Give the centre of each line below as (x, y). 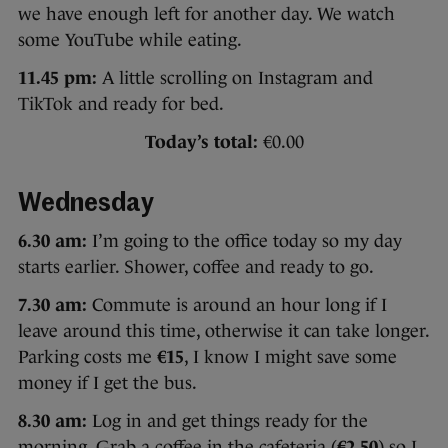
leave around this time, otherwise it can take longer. (223, 330)
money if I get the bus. (107, 382)
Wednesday (86, 204)
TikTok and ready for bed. (121, 103)
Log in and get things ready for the (227, 420)
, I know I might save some (290, 356)
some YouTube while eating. (130, 39)
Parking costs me (87, 356)
